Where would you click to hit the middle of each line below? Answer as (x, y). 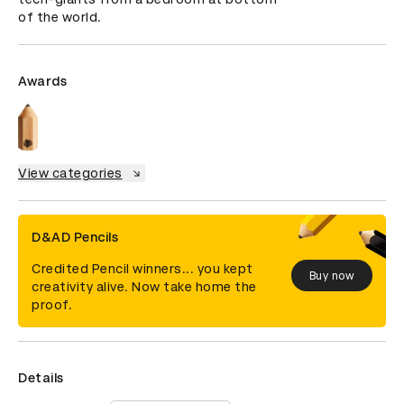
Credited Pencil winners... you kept (142, 269)
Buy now (331, 275)
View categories (70, 174)
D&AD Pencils (75, 238)
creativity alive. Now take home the (144, 287)
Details (41, 378)
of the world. (60, 17)
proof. (52, 305)
